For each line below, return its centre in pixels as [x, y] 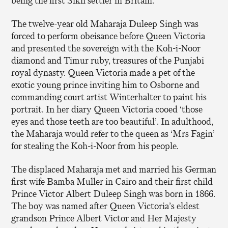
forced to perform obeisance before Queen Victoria [108, 36]
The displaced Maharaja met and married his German [114, 169]
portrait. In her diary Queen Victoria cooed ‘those [107, 109]
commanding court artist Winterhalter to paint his [109, 97]
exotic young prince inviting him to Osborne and [106, 85]
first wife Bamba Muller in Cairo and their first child [112, 181]
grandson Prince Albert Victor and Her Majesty [104, 218]
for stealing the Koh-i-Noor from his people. [95, 146]
